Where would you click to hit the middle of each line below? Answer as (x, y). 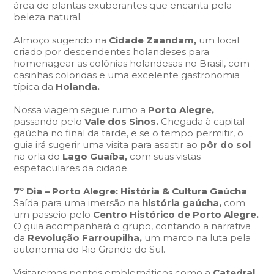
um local (219, 40)
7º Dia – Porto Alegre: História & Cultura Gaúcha (131, 191)
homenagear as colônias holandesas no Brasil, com (132, 63)
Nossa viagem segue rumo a (81, 110)
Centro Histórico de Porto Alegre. (176, 214)
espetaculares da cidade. (72, 168)
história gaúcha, (183, 203)
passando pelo (49, 121)
